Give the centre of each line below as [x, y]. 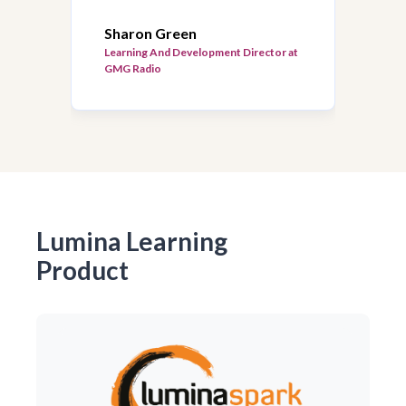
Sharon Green [150, 33]
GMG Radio [133, 68]
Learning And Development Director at [201, 52]
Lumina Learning [132, 241]
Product [82, 270]
